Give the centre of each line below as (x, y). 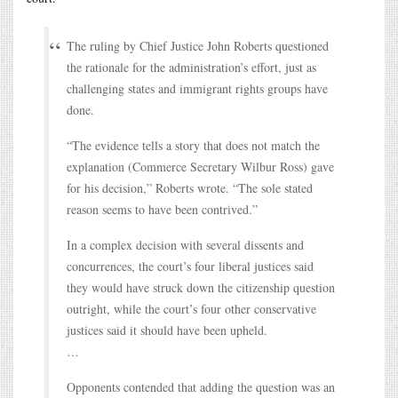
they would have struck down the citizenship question (201, 287)
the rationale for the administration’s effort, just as (191, 67)
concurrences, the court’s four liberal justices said (190, 266)
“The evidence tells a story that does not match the (193, 145)
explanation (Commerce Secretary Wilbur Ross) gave (200, 166)
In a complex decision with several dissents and (185, 244)
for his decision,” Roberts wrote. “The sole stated (190, 187)
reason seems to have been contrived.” (162, 209)
